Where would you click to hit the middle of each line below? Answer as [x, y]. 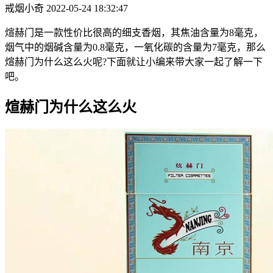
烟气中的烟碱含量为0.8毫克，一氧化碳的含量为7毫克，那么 [135, 47]
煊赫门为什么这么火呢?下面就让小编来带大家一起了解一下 [134, 62]
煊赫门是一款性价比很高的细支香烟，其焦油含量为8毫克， [134, 32]
